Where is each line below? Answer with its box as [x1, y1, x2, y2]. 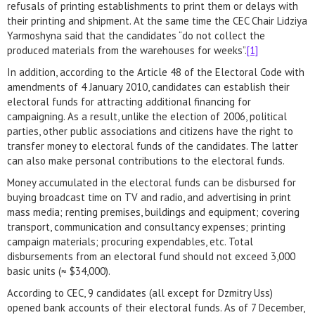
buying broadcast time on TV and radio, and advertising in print [7, 191, 291, 204]
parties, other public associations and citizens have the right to [7, 124, 293, 138]
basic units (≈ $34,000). [7, 264, 110, 278]
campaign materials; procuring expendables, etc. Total [7, 235, 253, 248]
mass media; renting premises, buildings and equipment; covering [7, 205, 300, 219]
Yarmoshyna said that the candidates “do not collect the [7, 29, 265, 42]
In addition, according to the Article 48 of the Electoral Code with [7, 65, 304, 79]
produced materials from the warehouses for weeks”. [7, 44, 247, 57]
